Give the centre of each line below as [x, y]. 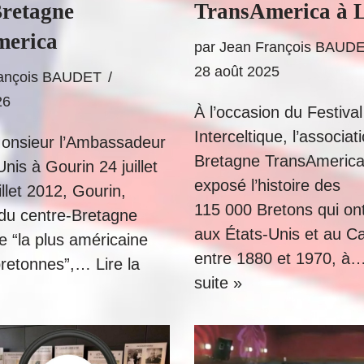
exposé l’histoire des [267, 185]
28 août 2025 [237, 71]
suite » [218, 283]
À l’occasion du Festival [278, 112]
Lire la [118, 264]
